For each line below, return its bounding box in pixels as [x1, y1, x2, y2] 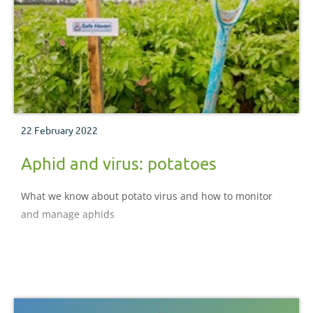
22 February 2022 [21, 123, 98, 136]
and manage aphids [21, 207, 115, 221]
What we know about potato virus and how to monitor [21, 189, 272, 203]
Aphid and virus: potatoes [21, 152, 217, 173]
